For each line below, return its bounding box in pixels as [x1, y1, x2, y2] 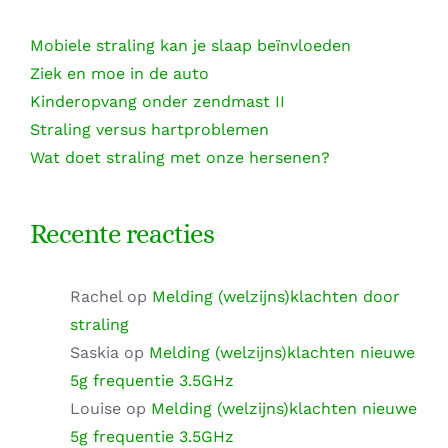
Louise [70, 398, 121, 418]
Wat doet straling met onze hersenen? [30, 147, 330, 167]
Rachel [70, 286, 122, 306]
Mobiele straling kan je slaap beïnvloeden [30, 35, 351, 55]
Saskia [70, 342, 119, 362]
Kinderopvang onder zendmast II [30, 91, 285, 111]
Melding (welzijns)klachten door [152, 286, 400, 306]
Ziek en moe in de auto [30, 63, 209, 83]
